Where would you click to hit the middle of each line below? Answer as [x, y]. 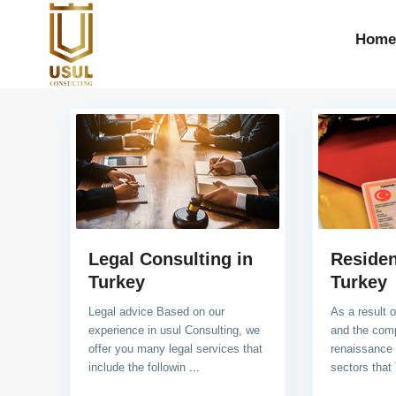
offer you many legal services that [175, 348]
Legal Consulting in [170, 259]
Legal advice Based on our [156, 311]
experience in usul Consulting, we [174, 330]
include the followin [138, 367]
